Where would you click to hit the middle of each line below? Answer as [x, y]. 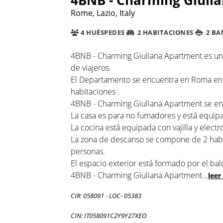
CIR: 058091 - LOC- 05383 [106, 195]
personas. [88, 151]
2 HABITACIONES [165, 33]
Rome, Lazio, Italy [103, 13]
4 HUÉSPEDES [102, 33]
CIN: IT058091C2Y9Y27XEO [109, 215]
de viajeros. [91, 67]
